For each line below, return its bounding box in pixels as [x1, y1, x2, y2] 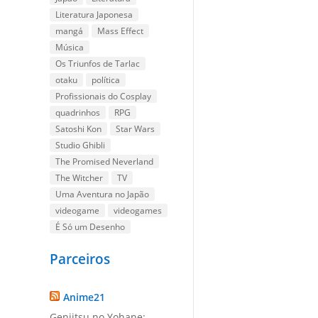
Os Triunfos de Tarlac [55, 57, 141, 70]
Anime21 [63, 290, 106, 304]
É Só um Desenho [55, 221, 126, 234]
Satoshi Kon [55, 123, 102, 136]
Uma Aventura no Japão [55, 188, 150, 201]
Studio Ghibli [55, 139, 106, 152]
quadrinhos [55, 106, 101, 119]
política [92, 74, 121, 87]
